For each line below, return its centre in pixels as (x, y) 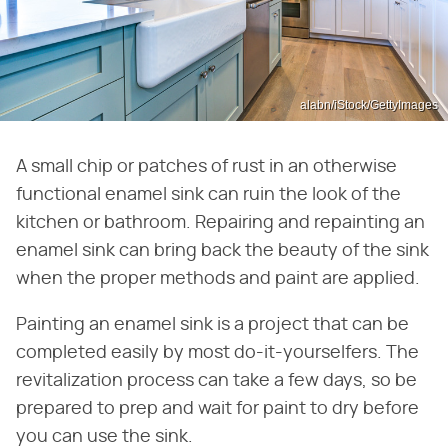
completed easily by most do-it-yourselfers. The (217, 352)
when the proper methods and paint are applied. (218, 278)
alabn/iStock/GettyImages (369, 104)
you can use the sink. (104, 436)
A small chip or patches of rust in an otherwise (206, 166)
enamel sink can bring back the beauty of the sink (222, 250)
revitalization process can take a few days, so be (216, 380)
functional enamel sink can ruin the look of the (208, 194)
